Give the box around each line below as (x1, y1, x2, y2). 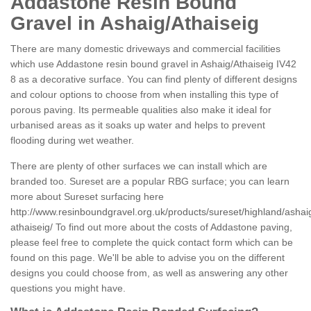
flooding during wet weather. (10, 135, 134, 146)
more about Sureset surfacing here (10, 191, 164, 203)
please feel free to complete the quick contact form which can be (10, 237, 293, 249)
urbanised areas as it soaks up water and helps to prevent (10, 119, 265, 131)
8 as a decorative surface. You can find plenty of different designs (10, 74, 297, 85)
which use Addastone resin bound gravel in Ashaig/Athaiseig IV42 (10, 58, 296, 70)
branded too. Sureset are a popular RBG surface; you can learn (10, 176, 289, 187)
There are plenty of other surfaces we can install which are (10, 160, 267, 172)
